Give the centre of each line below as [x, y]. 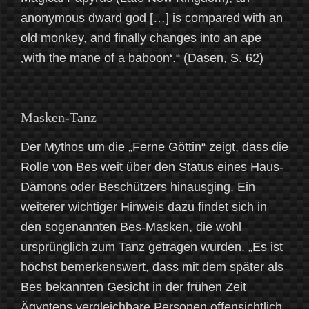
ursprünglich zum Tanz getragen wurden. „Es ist [152, 247]
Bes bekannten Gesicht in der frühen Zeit [133, 287]
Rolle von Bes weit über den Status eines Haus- [152, 167]
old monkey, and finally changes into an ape [141, 38]
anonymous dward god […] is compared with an [152, 18]
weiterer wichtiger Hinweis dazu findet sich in [144, 207]
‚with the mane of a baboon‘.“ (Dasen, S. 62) [142, 58]
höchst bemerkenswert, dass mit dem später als [152, 267]
